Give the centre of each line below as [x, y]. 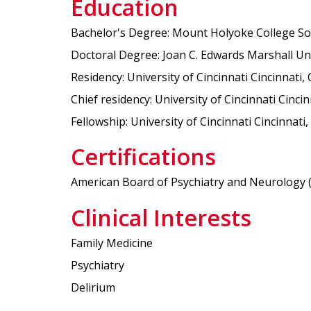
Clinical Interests [161, 217]
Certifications [143, 157]
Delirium [93, 287]
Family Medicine [112, 243]
